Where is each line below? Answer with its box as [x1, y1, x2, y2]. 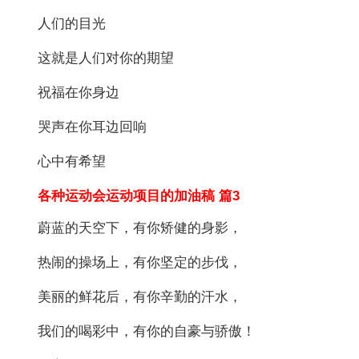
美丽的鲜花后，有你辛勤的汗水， [38, 288, 243, 305]
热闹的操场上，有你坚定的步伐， [38, 254, 243, 270]
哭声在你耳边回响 [38, 119, 147, 135]
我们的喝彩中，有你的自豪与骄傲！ [38, 323, 256, 339]
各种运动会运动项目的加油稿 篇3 [10, 188, 240, 204]
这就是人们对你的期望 [38, 50, 175, 66]
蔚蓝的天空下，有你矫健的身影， [38, 220, 243, 236]
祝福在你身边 [38, 84, 120, 100]
